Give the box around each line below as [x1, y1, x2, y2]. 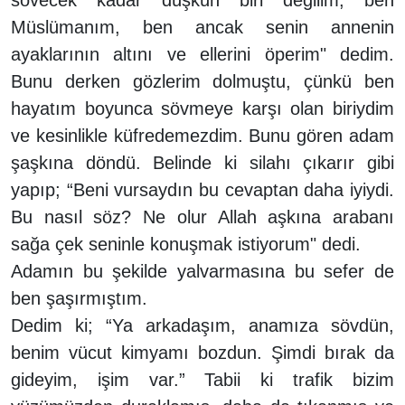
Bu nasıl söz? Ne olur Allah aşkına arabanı [11, 206, 394, 227]
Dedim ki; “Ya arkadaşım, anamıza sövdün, [11, 315, 394, 335]
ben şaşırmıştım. [11, 287, 147, 308]
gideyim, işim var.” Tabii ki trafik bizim [11, 369, 394, 390]
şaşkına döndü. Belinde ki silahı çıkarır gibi [11, 152, 394, 173]
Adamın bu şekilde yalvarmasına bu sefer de [11, 260, 394, 281]
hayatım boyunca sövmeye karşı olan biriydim [11, 98, 394, 118]
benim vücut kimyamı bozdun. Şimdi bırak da [11, 342, 394, 363]
